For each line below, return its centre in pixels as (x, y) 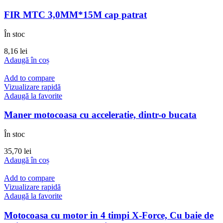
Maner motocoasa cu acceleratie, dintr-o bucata (100, 115)
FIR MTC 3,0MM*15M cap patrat (75, 14)
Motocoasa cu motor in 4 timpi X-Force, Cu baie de (109, 215)
